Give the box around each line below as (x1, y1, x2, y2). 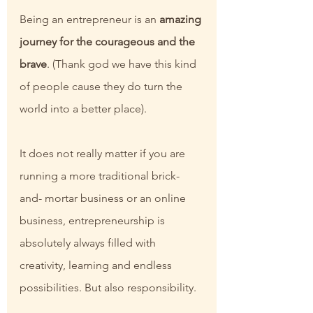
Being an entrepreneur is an (20, 13, 159, 27)
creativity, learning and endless (20, 259, 175, 272)
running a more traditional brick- (20, 169, 180, 183)
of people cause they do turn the (20, 80, 185, 94)
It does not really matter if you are (20, 147, 188, 161)
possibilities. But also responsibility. (20, 281, 196, 295)
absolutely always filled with (20, 236, 159, 250)
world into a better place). (20, 102, 147, 116)
